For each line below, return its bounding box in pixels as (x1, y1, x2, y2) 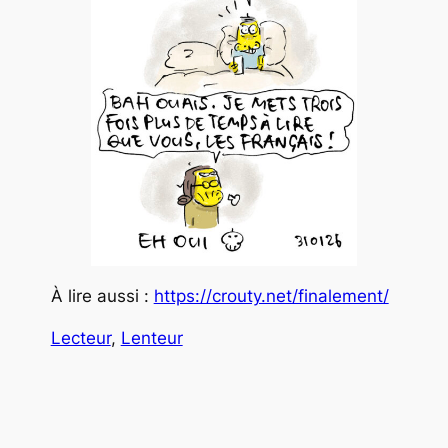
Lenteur (120, 328, 183, 349)
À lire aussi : (50, 285, 154, 306)
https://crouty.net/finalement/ (153, 285, 389, 306)
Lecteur (50, 328, 111, 349)
